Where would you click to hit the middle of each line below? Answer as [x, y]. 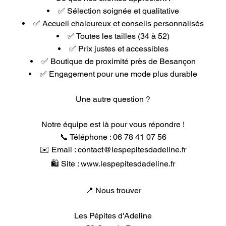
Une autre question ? [113, 99]
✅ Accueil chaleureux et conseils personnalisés [119, 23]
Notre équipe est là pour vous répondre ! [113, 124]
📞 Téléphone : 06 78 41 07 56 [113, 137]
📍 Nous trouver [113, 190]
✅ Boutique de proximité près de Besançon [119, 61]
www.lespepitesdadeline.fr [128, 164]
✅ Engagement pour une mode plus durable [119, 74]
